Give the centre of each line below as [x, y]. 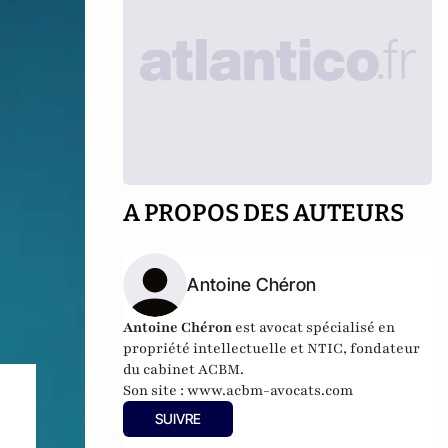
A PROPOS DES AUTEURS [264, 213]
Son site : [155, 390]
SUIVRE [178, 418]
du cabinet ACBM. [184, 369]
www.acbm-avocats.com [270, 390]
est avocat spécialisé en [314, 327]
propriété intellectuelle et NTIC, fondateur [272, 348]
